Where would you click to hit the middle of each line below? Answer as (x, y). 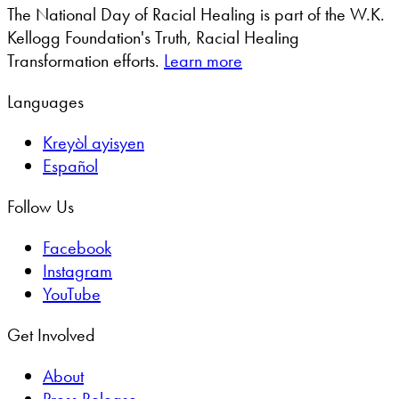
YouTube (72, 294)
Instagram (77, 271)
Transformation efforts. (85, 61)
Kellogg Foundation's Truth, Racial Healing (153, 38)
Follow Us (41, 207)
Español (70, 166)
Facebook (77, 248)
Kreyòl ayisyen (94, 143)
